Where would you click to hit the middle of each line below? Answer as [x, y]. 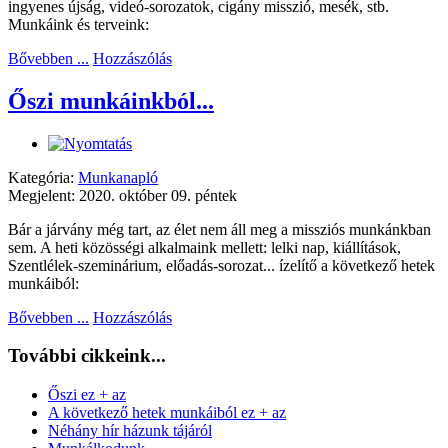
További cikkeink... [87, 356]
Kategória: [43, 177]
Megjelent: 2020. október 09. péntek [122, 195]
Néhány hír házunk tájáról [130, 431]
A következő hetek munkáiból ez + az [167, 413]
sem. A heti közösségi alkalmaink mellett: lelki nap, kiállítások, [204, 247]
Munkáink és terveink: [78, 24]
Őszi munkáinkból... [111, 100]
